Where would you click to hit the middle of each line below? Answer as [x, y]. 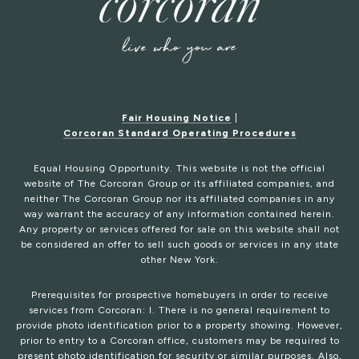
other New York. [179, 260]
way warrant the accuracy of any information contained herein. [179, 214]
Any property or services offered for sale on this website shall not [179, 230]
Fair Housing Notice [176, 118]
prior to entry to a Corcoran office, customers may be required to [179, 341]
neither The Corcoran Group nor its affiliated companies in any [179, 199]
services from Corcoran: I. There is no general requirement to [179, 311]
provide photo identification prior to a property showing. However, [179, 326]
